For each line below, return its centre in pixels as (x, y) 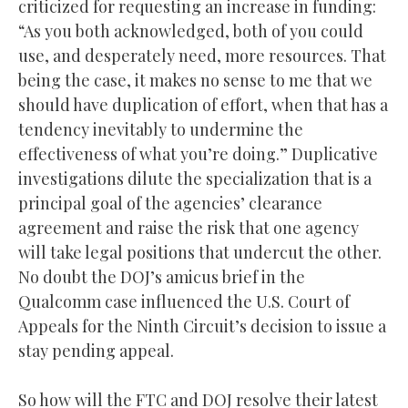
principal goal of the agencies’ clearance (170, 203)
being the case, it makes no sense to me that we (195, 80)
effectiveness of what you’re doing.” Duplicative (198, 153)
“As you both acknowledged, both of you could (191, 31)
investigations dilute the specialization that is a (195, 178)
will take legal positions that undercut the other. (200, 252)
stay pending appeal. (96, 350)
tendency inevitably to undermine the (161, 129)
